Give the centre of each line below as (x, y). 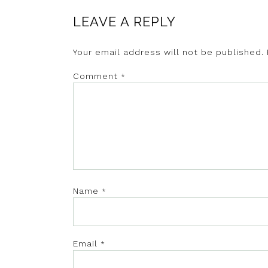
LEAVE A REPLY (124, 22)
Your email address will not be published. (168, 52)
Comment (97, 76)
